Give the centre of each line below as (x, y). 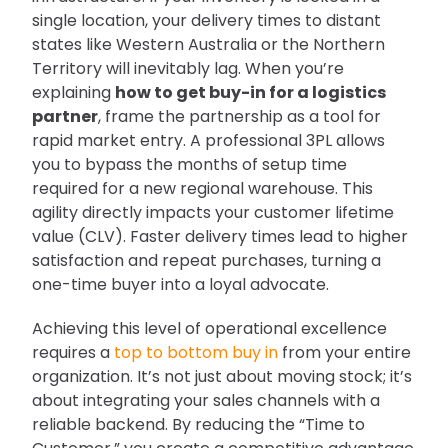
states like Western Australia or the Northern (208, 44)
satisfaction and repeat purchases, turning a (206, 260)
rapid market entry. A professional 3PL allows (208, 140)
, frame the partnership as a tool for (239, 116)
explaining (73, 92)
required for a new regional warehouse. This (202, 188)
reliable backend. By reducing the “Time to (198, 424)
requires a (73, 352)
